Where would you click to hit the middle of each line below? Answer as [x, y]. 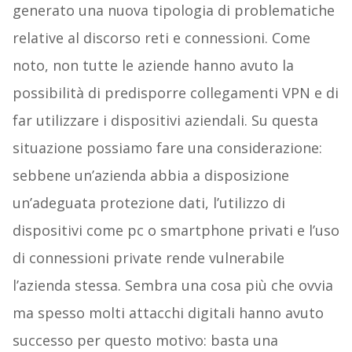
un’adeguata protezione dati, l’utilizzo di [148, 203]
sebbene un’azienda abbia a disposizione [150, 176]
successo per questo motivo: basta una [145, 341]
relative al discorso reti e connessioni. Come [161, 38]
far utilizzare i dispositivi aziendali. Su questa [165, 121]
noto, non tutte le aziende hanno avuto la [153, 66]
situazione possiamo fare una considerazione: [167, 148]
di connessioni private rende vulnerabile [148, 258]
